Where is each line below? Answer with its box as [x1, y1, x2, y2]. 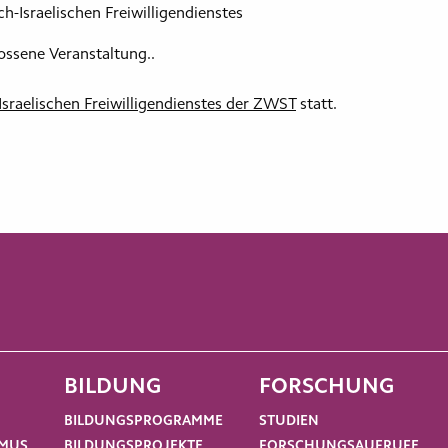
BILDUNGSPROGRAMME [64, 415, 223, 429]
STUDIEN [259, 415, 319, 429]
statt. [296, 96, 337, 113]
